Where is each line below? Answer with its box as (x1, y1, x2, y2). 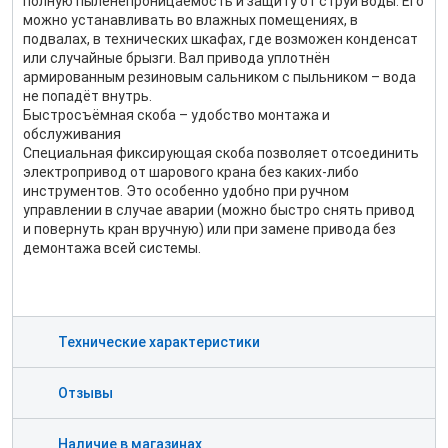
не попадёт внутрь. (23, 88, 152, 104)
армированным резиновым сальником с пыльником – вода (23, 69, 416, 85)
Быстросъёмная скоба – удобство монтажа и (23, 107, 330, 123)
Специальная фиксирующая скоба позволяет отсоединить (23, 145, 419, 161)
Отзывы (58, 385, 113, 401)
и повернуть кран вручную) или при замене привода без (23, 221, 396, 237)
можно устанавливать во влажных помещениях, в (23, 12, 358, 28)
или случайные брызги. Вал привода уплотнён (23, 50, 330, 66)
